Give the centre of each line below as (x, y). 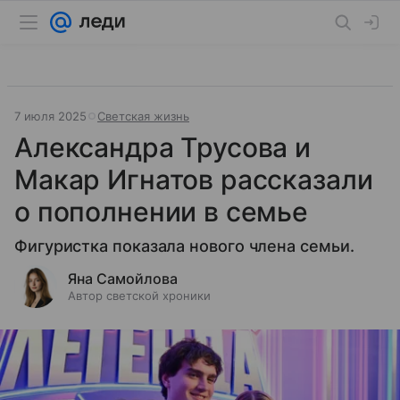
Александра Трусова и (163, 147)
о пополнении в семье (162, 212)
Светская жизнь (143, 116)
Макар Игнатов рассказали (194, 179)
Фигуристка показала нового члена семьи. (184, 246)
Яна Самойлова (123, 279)
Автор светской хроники (139, 296)
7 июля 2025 (50, 116)
